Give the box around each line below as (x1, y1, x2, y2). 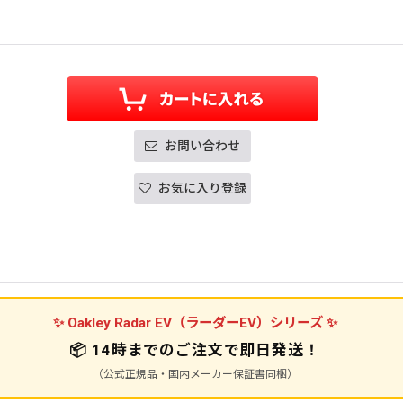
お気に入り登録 (158, 180, 246, 195)
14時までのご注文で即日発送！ (92, 340, 320, 359)
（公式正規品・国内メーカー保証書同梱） (92, 367, 298, 381)
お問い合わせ (165, 138, 240, 153)
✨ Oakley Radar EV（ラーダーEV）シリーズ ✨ (52, 314, 337, 331)
